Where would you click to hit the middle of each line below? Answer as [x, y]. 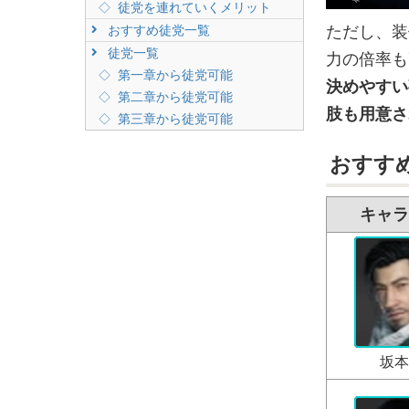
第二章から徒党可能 [173, 97]
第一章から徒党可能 [173, 75]
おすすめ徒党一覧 [157, 30]
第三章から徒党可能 [173, 119]
